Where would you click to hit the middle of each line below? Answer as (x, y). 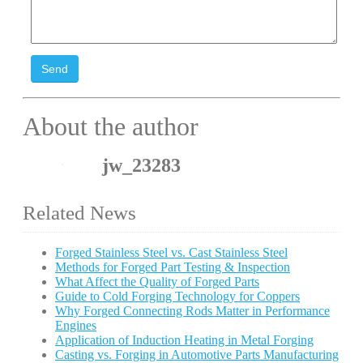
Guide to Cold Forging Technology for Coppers (177, 296)
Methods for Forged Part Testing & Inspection (173, 267)
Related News (79, 213)
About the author (111, 126)
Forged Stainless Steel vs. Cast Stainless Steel (171, 252)
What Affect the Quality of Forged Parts (157, 282)
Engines (76, 325)
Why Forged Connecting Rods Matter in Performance (192, 311)
